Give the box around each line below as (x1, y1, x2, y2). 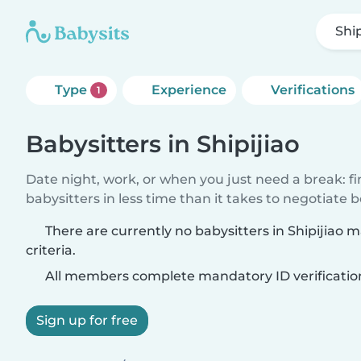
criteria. (26, 243, 76, 258)
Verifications (270, 82, 355, 98)
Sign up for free (36, 313, 138, 328)
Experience (151, 82, 226, 98)
